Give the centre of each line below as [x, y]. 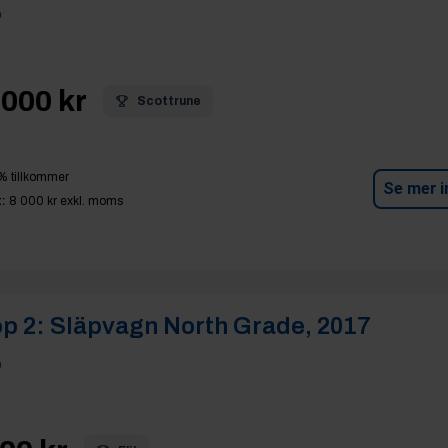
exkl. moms [89, 201]
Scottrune [168, 101]
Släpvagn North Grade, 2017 [210, 326]
